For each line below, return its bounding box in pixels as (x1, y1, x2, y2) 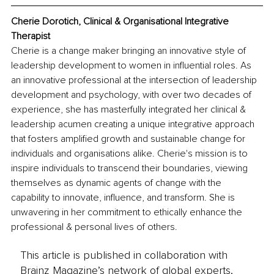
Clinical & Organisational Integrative (83, 15, 231, 28)
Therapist (11, 29, 50, 42)
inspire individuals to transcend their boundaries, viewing (11, 161, 250, 174)
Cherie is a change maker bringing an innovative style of (11, 44, 248, 57)
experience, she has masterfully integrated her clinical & (11, 103, 248, 116)
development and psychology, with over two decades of (11, 88, 254, 101)
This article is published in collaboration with (20, 248, 228, 262)
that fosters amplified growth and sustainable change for (11, 132, 248, 145)
